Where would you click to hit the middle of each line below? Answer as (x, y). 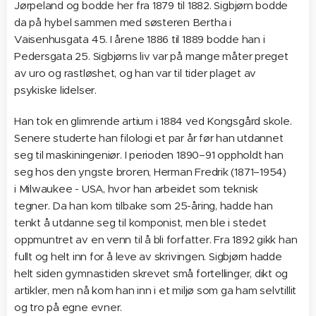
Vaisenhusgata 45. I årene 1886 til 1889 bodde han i (140, 39)
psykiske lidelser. (55, 90)
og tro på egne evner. (68, 307)
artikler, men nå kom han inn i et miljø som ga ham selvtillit (156, 290)
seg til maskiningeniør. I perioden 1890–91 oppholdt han (149, 154)
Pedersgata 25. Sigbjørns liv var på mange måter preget (151, 56)
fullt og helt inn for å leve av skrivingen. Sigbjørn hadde (148, 256)
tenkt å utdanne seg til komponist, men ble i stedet (140, 222)
